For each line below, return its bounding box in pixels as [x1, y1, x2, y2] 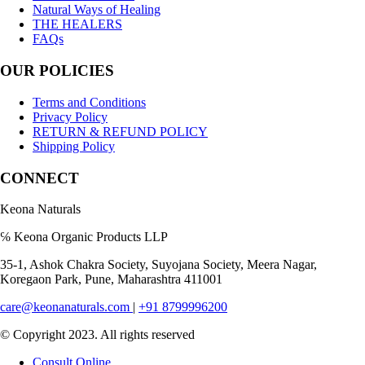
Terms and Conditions [33, 95, 146, 109]
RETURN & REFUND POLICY [33, 124, 208, 139]
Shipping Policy [33, 139, 115, 153]
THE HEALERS [33, 17, 122, 32]
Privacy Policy [33, 109, 108, 124]
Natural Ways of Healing [33, 2, 161, 17]
